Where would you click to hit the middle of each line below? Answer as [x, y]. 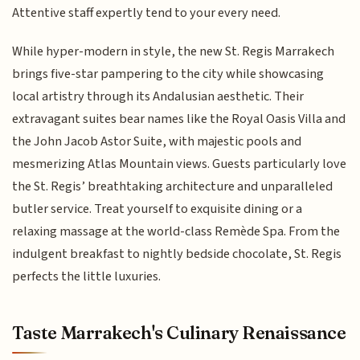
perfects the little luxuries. [87, 277]
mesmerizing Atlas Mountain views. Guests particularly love [180, 164]
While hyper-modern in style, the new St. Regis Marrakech [174, 52]
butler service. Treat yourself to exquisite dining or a [157, 209]
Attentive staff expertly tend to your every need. [147, 12]
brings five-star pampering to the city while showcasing [168, 74]
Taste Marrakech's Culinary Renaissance [179, 332]
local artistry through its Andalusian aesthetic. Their [158, 97]
